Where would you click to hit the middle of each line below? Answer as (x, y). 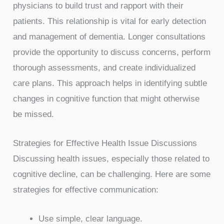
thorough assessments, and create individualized (104, 68)
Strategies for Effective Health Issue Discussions (105, 143)
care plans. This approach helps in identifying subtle (110, 83)
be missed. (34, 114)
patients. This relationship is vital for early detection (110, 21)
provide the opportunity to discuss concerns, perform (112, 52)
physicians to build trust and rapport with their (98, 6)
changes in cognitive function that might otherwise (106, 99)
